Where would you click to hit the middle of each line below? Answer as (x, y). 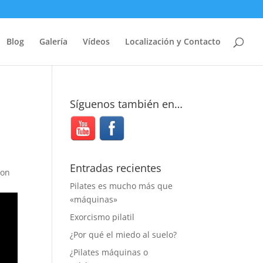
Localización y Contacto (173, 41)
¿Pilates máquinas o (109, 252)
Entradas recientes (116, 168)
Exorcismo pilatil (102, 217)
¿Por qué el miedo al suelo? (124, 235)
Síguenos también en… (127, 104)
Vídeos (96, 41)
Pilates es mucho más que (122, 186)
